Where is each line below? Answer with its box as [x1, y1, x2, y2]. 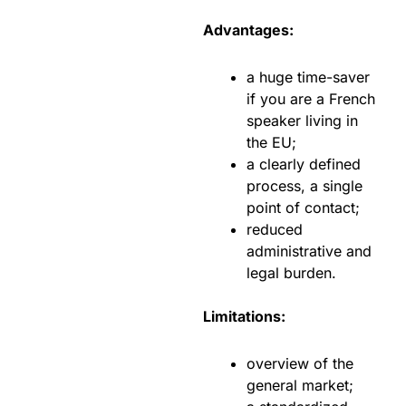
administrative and [246, 241, 372, 260]
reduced [246, 219, 303, 238]
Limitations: [203, 306, 285, 325]
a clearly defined [246, 154, 361, 173]
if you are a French [246, 89, 375, 108]
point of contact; [246, 198, 360, 217]
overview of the [246, 353, 353, 372]
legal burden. [246, 263, 336, 282]
